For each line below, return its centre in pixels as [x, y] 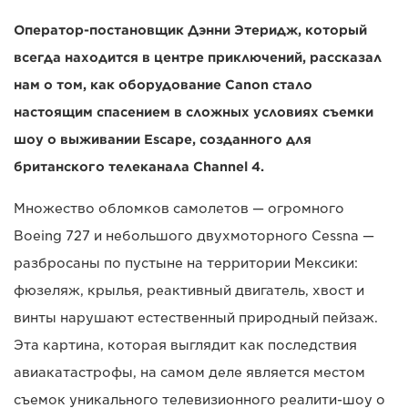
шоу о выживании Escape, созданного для [163, 140]
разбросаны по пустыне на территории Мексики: [186, 264]
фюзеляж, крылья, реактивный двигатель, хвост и [189, 291]
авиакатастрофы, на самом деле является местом [189, 373]
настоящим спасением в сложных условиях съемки [194, 112]
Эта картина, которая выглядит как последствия [185, 346]
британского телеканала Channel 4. [139, 167]
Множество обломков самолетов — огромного [179, 209]
